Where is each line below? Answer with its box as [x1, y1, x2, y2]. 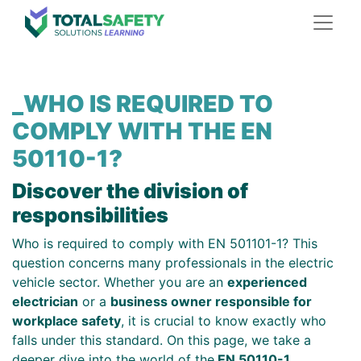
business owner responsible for [110, 293, 312, 309]
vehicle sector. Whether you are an [12, 274, 227, 290]
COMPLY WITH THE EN [12, 117, 272, 145]
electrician [12, 293, 78, 309]
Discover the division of [12, 179, 248, 203]
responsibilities [12, 203, 168, 227]
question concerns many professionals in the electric [12, 255, 334, 271]
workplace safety [12, 313, 121, 329]
